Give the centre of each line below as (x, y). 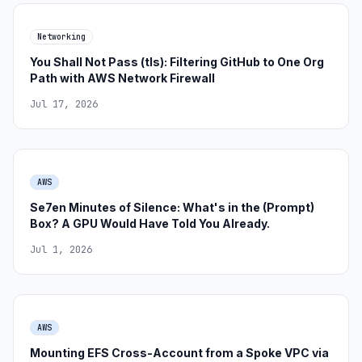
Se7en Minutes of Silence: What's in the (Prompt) (172, 207)
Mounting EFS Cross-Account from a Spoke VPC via (179, 353)
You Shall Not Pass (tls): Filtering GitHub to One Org (177, 62)
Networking (61, 37)
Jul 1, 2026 (61, 250)
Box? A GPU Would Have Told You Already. (150, 223)
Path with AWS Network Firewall (122, 78)
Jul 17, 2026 (64, 104)
